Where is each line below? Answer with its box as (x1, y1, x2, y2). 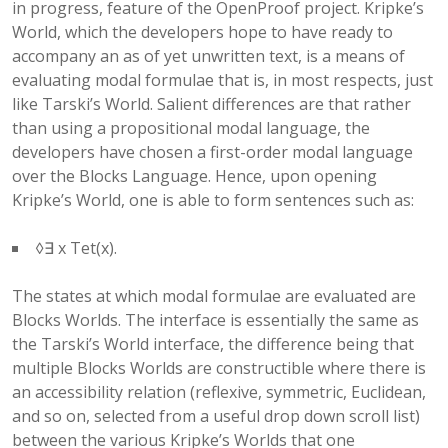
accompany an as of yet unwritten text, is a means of (12, 45, 405, 67)
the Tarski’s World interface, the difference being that (12, 333, 414, 355)
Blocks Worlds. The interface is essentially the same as (12, 309, 419, 331)
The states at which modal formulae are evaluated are (12, 285, 416, 307)
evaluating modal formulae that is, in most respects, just (12, 69, 433, 91)
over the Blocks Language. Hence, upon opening (12, 165, 377, 187)
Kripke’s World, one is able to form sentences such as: (12, 189, 414, 211)
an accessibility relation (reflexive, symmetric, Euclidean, (12, 381, 426, 403)
